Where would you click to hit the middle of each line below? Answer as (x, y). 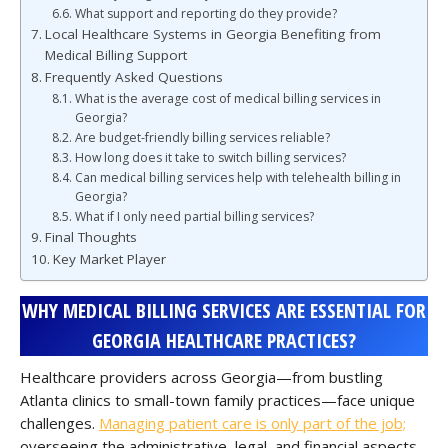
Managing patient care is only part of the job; (252, 423)
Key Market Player (109, 259)
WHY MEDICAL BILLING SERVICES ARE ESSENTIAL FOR (224, 310)
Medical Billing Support (115, 55)
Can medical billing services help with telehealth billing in (237, 177)
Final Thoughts (90, 237)
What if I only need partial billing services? (194, 216)
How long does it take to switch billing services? (210, 157)
